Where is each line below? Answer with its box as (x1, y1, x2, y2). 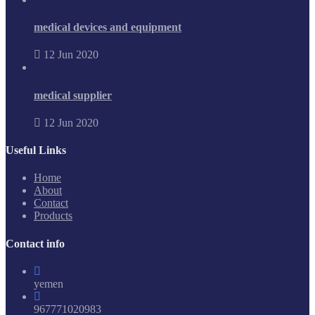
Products (34, 210, 72, 222)
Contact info (6, 237, 65, 250)
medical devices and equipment (34, 21, 181, 34)
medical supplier (34, 89, 112, 101)
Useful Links (6, 144, 66, 157)
